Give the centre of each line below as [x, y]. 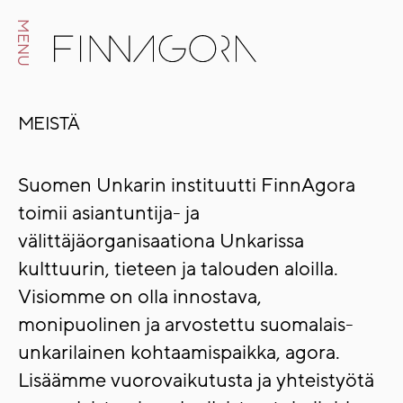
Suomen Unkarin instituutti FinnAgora [187, 186]
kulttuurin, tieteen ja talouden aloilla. [178, 269]
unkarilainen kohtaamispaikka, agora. [179, 353]
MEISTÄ [49, 124]
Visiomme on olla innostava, [140, 297]
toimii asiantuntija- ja [109, 214]
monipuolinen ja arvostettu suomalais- [186, 325]
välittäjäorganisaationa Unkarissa [161, 242]
